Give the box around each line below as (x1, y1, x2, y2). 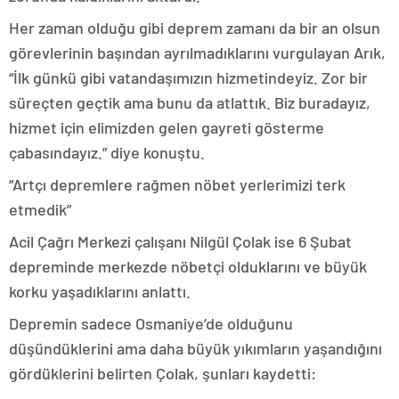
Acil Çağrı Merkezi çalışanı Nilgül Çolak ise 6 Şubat (9, 232, 352, 252)
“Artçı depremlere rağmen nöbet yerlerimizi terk (9, 175, 346, 195)
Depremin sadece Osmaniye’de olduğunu (9, 313, 293, 334)
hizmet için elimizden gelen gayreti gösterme (9, 118, 324, 138)
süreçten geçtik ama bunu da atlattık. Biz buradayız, (9, 93, 370, 113)
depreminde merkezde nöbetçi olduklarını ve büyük (9, 256, 367, 277)
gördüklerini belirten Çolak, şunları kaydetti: (9, 363, 316, 384)
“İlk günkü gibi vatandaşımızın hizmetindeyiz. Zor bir (9, 68, 368, 88)
